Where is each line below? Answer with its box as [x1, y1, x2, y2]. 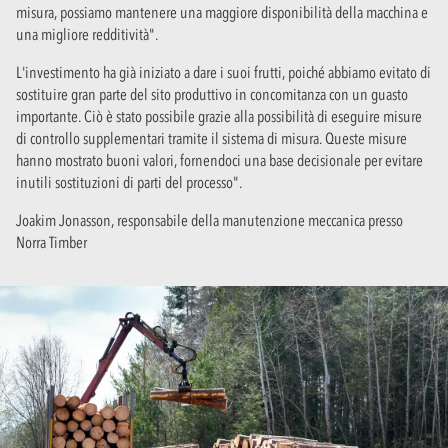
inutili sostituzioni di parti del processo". [16, 171, 242, 192]
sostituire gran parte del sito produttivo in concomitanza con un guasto [16, 83, 408, 104]
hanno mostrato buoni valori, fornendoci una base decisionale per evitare [16, 149, 423, 170]
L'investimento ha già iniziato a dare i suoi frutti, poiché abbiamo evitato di [16, 61, 431, 82]
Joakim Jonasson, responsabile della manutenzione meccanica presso [16, 209, 403, 230]
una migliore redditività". [16, 23, 158, 44]
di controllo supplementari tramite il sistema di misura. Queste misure [16, 127, 407, 148]
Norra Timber [16, 231, 87, 252]
